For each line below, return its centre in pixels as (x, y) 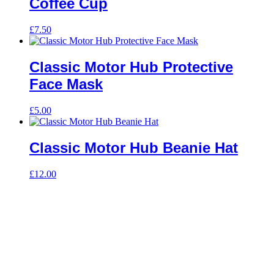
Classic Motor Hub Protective (131, 67)
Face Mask (66, 84)
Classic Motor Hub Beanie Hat (134, 147)
